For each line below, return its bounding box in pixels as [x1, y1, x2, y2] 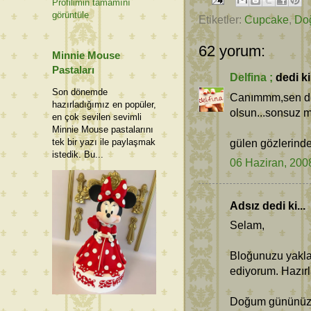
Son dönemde [52, 87, 108, 98]
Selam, [230, 219, 264, 232]
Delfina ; [230, 71, 273, 84]
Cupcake [244, 13, 289, 26]
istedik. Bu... [52, 149, 103, 160]
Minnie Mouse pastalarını [52, 124, 153, 135]
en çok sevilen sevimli [52, 112, 142, 123]
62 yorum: [199, 42, 265, 60]
